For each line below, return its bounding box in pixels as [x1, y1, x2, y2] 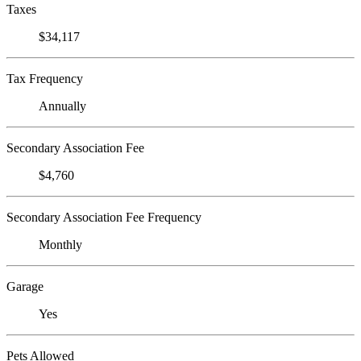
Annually [39, 98, 86, 113]
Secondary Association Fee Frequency [6, 210, 201, 224]
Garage [6, 279, 44, 293]
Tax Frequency [6, 71, 83, 85]
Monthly [39, 237, 82, 251]
